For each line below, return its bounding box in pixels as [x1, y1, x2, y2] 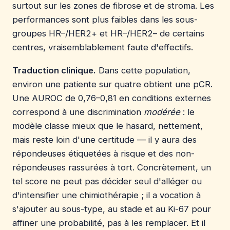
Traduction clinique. [12, 65, 96, 76]
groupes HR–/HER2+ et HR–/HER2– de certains [12, 28, 204, 39]
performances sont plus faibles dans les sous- [12, 14, 198, 25]
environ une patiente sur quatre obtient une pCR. [12, 79, 213, 90]
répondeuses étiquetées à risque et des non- [12, 148, 195, 159]
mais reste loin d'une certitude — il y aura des [12, 135, 197, 145]
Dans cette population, [96, 65, 190, 76]
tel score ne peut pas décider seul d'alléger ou [12, 176, 202, 187]
